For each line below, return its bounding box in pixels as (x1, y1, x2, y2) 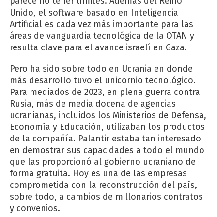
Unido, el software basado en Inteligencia (10, 7, 178, 18)
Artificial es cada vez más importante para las (10, 19, 193, 30)
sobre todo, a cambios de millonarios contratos (10, 191, 203, 202)
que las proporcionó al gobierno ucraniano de (10, 156, 196, 168)
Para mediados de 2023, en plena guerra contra (10, 87, 200, 98)
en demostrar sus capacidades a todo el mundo (10, 145, 204, 156)
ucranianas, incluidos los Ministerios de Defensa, (10, 110, 206, 121)
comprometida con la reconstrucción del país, (10, 180, 197, 191)
